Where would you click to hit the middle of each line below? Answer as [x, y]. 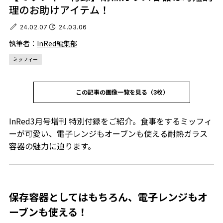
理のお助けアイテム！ [59, 10]
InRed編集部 [57, 44]
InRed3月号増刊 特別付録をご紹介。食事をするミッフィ [110, 121]
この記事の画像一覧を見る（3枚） [122, 93]
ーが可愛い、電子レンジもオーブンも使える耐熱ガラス [108, 134]
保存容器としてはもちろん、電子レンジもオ [108, 197]
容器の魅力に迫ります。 [52, 146]
